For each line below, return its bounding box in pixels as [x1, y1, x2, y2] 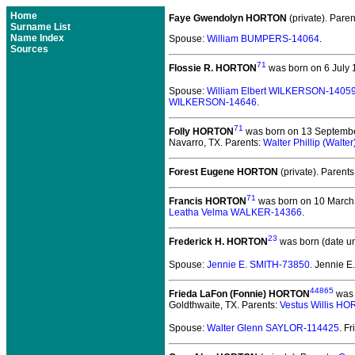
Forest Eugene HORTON [169, 166, 278, 177]
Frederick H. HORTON [169, 236, 268, 247]
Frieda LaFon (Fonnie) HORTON [169, 288, 310, 300]
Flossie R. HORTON [169, 63, 257, 74]
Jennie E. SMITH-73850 [207, 259, 310, 270]
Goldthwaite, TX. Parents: [169, 300, 280, 311]
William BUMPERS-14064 [207, 33, 319, 44]
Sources [10, 44, 48, 55]
